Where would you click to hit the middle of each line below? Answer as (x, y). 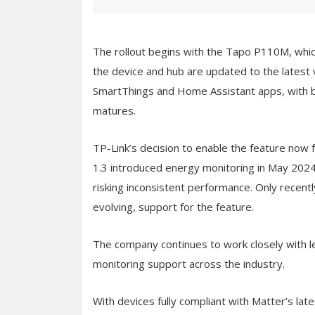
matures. (114, 110)
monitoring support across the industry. (189, 264)
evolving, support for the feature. (173, 207)
